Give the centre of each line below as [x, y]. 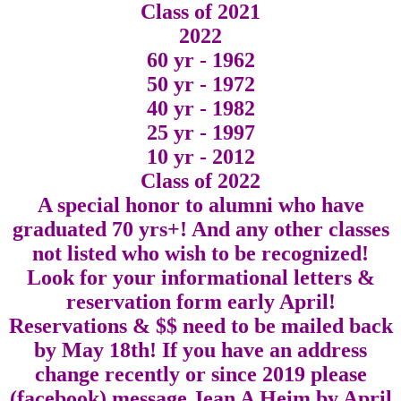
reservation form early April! [200, 301]
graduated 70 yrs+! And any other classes [200, 229]
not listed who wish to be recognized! [200, 253]
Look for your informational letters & [200, 277]
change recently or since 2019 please [200, 374]
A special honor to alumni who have [200, 205]
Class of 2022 [200, 180]
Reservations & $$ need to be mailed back [200, 325]
